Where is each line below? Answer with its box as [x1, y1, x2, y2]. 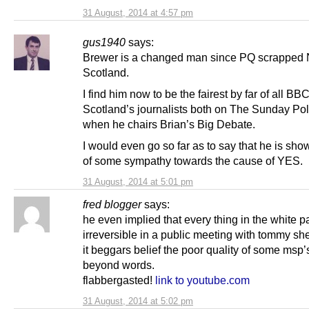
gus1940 [83, 35, 126, 48]
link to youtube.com [155, 274, 250, 287]
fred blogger [83, 198, 141, 211]
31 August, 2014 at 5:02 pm [83, 296, 193, 307]
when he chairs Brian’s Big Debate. [83, 117, 255, 130]
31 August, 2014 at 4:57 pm [83, 7, 193, 18]
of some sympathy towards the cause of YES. [83, 154, 303, 168]
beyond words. [83, 259, 154, 272]
